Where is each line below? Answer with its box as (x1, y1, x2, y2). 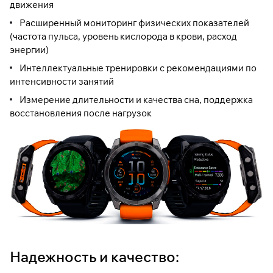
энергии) (10, 43, 49, 55)
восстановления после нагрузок (10, 107, 152, 119)
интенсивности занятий (10, 75, 114, 87)
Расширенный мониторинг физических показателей (19, 16, 249, 29)
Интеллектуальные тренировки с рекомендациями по (19, 62, 257, 74)
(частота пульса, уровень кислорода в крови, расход (10, 30, 237, 42)
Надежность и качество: (10, 247, 179, 266)
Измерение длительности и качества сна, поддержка (19, 93, 253, 105)
